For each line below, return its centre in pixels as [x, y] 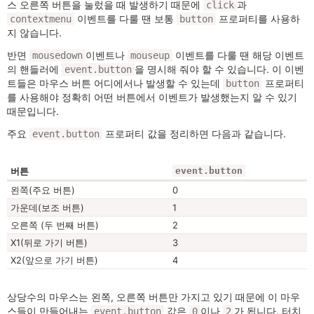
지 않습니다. [34, 33]
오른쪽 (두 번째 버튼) [55, 225]
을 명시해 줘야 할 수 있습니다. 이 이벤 [219, 69]
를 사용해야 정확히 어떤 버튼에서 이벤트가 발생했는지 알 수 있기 [152, 97]
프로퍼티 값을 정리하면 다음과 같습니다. [194, 134]
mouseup [150, 55]
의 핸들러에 [34, 69]
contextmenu [41, 19]
